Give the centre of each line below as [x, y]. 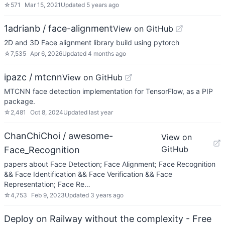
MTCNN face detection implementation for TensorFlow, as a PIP [108, 91]
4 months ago [107, 53]
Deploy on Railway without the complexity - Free [108, 219]
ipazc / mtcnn [33, 77]
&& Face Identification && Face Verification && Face [88, 174]
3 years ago [107, 195]
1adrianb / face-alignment [59, 28]
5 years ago [103, 5]
